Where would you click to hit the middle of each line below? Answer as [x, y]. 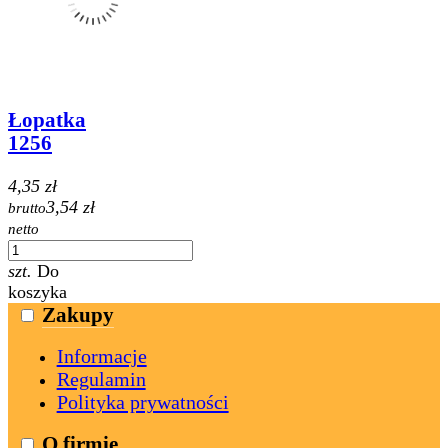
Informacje [101, 356]
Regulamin [101, 379]
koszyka [37, 291]
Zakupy [77, 314]
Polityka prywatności [142, 402]
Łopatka [47, 120]
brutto [27, 207]
